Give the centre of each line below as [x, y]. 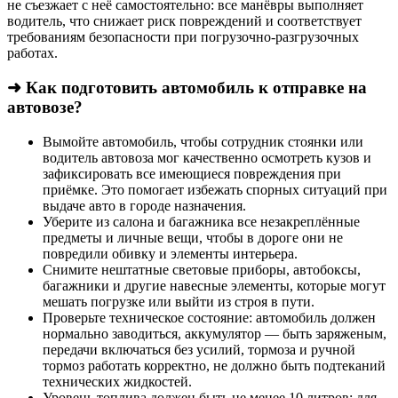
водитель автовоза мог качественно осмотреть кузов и [207, 157]
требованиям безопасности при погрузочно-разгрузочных [183, 37]
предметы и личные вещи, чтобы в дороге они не [193, 237]
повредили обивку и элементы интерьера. [170, 253]
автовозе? [45, 107]
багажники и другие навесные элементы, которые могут [214, 285]
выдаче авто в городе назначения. [144, 205]
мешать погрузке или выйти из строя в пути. [179, 301]
